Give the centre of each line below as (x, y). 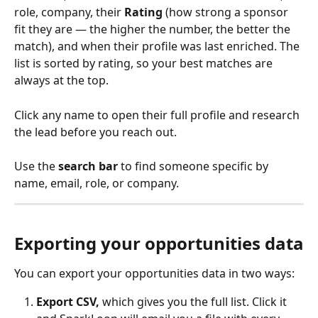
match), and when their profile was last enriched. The (158, 46)
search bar (88, 166)
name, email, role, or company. (97, 183)
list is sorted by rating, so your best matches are (145, 64)
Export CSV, (69, 302)
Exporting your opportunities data (159, 243)
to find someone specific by (194, 166)
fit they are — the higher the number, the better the (154, 29)
